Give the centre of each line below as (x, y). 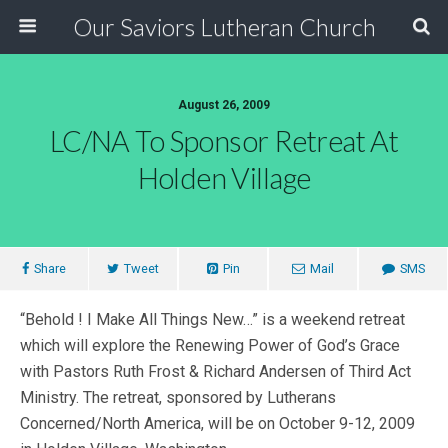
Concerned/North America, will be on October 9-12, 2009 (217, 423)
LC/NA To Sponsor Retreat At (224, 141)
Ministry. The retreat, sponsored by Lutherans (178, 397)
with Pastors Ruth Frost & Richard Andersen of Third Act (215, 371)
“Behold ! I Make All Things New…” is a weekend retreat (212, 319)
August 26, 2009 (224, 105)
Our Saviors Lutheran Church (224, 26)
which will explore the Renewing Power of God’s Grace (210, 345)
